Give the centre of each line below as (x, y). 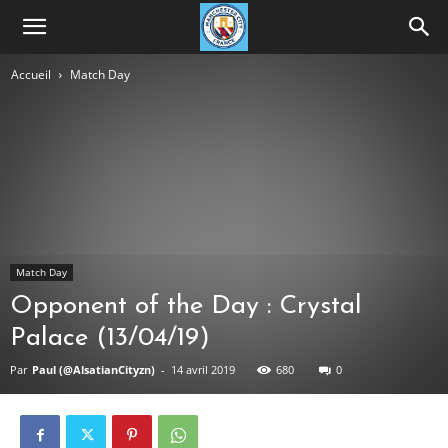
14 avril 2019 (203, 369)
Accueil (31, 74)
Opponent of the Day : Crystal (186, 306)
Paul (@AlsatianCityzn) (93, 369)
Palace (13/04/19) (110, 338)
